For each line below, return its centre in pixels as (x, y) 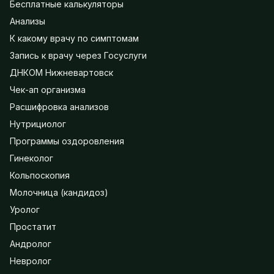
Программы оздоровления (67, 141)
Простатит (33, 227)
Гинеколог (31, 158)
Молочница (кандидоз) (59, 192)
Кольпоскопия (40, 175)
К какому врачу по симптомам (74, 38)
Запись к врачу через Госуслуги (78, 55)
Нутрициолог (38, 124)
